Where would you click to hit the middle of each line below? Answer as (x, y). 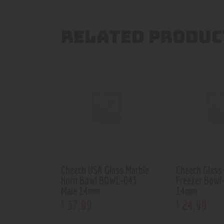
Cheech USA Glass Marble (105, 169)
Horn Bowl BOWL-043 (99, 180)
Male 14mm (80, 190)
